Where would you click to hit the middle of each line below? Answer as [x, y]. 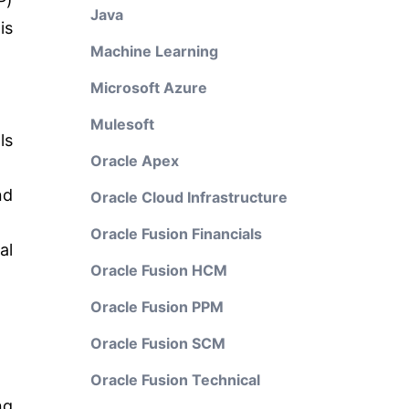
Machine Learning [154, 51]
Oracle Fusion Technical [175, 380]
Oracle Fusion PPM [157, 307]
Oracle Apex [134, 161]
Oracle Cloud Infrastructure [189, 197]
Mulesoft [122, 124]
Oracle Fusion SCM [157, 343]
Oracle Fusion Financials [176, 234]
